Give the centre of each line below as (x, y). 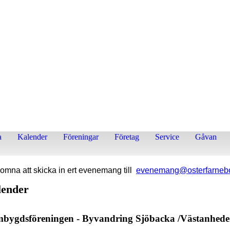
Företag (127, 137)
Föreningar (81, 137)
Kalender (32, 137)
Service (167, 137)
